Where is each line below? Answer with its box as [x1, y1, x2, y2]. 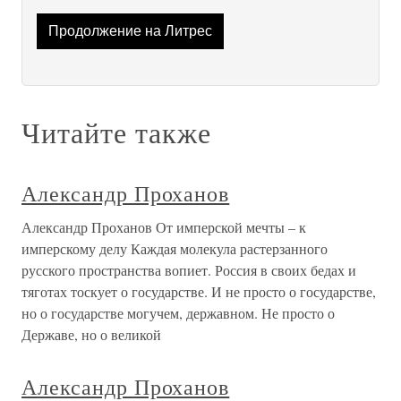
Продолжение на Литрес [47, 23, 212, 39]
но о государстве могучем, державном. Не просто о [21, 303, 335, 323]
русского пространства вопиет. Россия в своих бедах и [21, 260, 356, 280]
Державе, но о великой [21, 325, 161, 345]
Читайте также [21, 113, 211, 152]
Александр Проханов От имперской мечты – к [21, 218, 306, 237]
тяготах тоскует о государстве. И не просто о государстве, [21, 282, 376, 302]
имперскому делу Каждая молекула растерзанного [21, 239, 328, 259]
